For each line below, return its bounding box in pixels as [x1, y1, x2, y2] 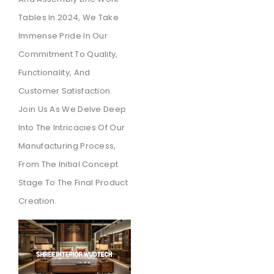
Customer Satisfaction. [18, 85, 113, 97]
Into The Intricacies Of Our [18, 122, 125, 134]
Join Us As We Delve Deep [18, 103, 127, 116]
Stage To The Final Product [18, 177, 128, 189]
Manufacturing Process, [18, 140, 116, 152]
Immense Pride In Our [18, 30, 108, 42]
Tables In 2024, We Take [18, 12, 119, 24]
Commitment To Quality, [18, 48, 118, 61]
